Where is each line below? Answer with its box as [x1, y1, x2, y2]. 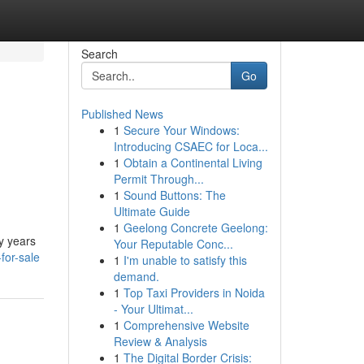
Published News [80, 106, 163, 122]
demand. [113, 268, 159, 284]
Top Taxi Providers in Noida [123, 284, 265, 301]
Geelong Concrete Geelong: [123, 219, 268, 236]
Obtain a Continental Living [123, 154, 262, 171]
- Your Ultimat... [113, 301, 193, 317]
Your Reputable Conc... [113, 236, 233, 252]
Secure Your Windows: [123, 122, 240, 138]
